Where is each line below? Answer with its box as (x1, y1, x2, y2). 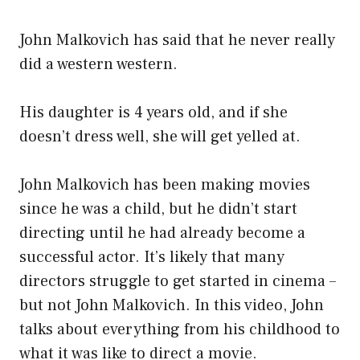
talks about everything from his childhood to (19, 319, 340, 341)
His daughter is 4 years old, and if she (19, 102, 288, 124)
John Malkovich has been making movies (19, 174, 310, 196)
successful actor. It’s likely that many (19, 247, 284, 268)
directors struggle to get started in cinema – (19, 271, 336, 292)
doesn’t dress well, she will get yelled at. (19, 126, 301, 148)
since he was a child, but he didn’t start (19, 198, 297, 220)
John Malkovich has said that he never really (19, 30, 335, 51)
